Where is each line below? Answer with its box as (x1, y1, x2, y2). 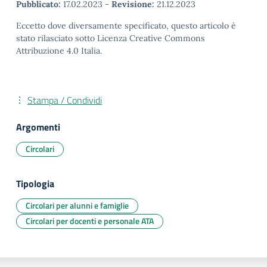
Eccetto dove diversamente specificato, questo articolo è (16, 20, 236, 31)
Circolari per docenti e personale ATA (26, 215, 154, 227)
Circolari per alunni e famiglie (26, 199, 129, 212)
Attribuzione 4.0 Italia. (16, 45, 102, 56)
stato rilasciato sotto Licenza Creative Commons (16, 33, 205, 44)
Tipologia (16, 176, 54, 191)
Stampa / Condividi (27, 93, 102, 107)
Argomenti (16, 120, 60, 134)
